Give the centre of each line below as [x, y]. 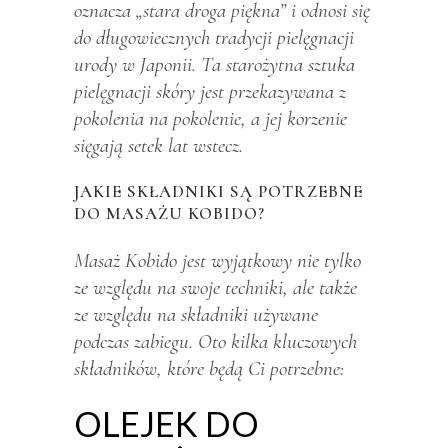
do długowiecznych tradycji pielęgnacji [214, 37]
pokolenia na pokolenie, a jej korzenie [210, 118]
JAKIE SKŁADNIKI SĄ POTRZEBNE [218, 191]
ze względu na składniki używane [196, 314]
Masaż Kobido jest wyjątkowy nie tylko [217, 260]
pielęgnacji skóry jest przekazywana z [210, 91]
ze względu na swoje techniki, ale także [215, 287]
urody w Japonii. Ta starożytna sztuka [214, 64]
